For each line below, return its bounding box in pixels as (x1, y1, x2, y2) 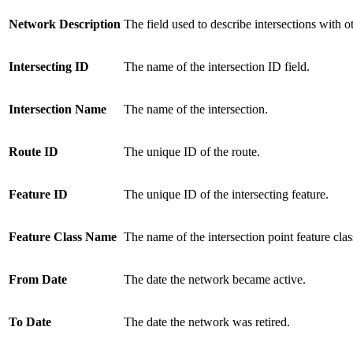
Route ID (9, 145, 58, 159)
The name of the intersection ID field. (124, 60, 310, 74)
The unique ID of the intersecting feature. (124, 188, 329, 202)
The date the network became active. (124, 273, 306, 287)
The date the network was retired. (124, 315, 290, 329)
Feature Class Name (9, 230, 117, 244)
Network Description (9, 17, 121, 32)
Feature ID (9, 188, 68, 202)
